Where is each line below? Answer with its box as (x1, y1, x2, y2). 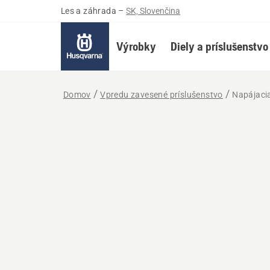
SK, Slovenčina (126, 6, 181, 16)
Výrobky (116, 39, 156, 53)
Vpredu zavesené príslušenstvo (100, 90, 223, 99)
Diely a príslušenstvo (170, 39, 268, 53)
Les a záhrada (60, 6, 116, 16)
